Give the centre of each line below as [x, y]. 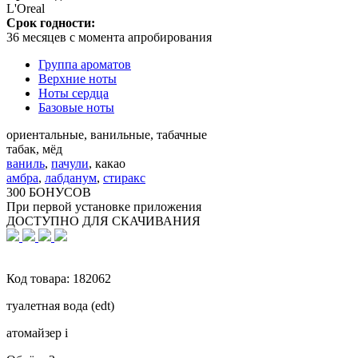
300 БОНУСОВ [49, 192]
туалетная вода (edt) [60, 305]
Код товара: [40, 278]
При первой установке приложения [104, 206]
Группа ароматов [85, 64]
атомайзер [36, 332]
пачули [70, 163]
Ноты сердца [74, 93]
